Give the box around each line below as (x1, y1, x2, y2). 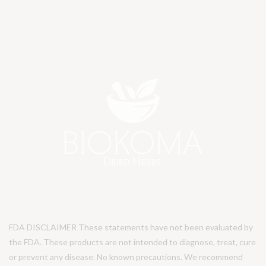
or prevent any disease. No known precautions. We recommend (9, 252, 243, 262)
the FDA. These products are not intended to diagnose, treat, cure (9, 237, 256, 248)
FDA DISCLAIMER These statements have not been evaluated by (9, 222, 253, 233)
